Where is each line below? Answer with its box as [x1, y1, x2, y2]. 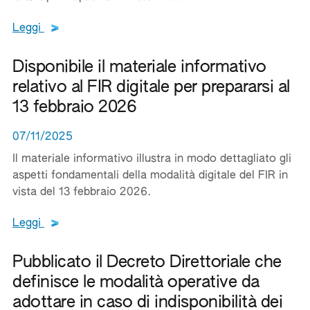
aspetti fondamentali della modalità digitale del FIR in [12, 170, 288, 181]
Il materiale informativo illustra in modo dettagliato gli [12, 154, 291, 165]
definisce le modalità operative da [12, 274, 259, 291]
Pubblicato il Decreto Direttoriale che [12, 254, 282, 271]
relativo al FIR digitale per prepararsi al [12, 79, 290, 95]
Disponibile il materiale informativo [12, 59, 266, 75]
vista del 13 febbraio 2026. [12, 187, 151, 198]
